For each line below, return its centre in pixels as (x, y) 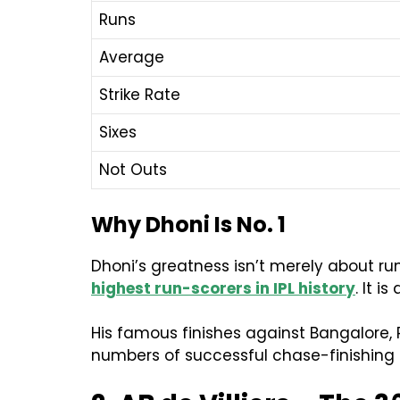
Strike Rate (140, 95)
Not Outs (133, 170)
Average (132, 58)
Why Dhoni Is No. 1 (188, 224)
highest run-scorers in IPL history (223, 288)
